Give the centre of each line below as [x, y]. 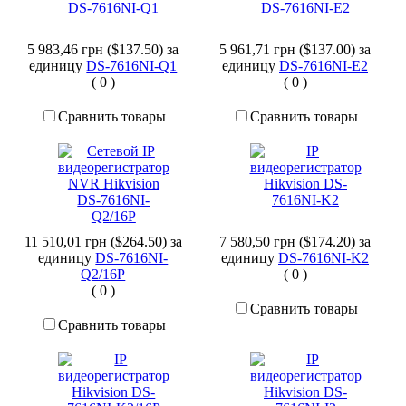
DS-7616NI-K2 [324, 258]
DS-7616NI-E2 [324, 66]
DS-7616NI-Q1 [132, 66]
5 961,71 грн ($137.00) [289, 50]
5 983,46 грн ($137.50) [97, 50]
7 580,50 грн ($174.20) [289, 242]
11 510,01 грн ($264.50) [97, 242]
